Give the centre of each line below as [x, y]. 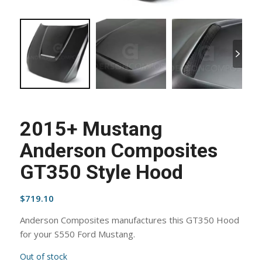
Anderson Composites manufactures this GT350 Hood [129, 220]
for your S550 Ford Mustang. [77, 234]
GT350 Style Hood [101, 172]
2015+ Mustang [91, 129]
